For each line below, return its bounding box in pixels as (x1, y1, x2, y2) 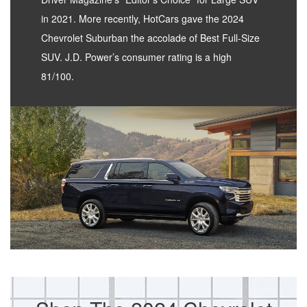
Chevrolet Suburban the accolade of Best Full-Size (41, 31, 260, 45)
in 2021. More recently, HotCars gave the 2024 (41, 12, 244, 26)
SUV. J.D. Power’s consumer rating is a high (41, 50, 232, 64)
